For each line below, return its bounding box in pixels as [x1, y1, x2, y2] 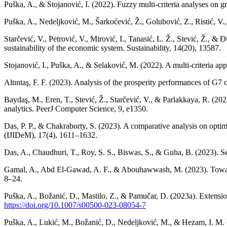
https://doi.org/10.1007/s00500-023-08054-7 [4, 200, 146, 209]
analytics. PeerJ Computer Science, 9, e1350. [4, 104, 148, 113]
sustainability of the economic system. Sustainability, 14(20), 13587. [4, 43, 221, 52]
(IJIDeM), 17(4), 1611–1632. [4, 130, 97, 139]
